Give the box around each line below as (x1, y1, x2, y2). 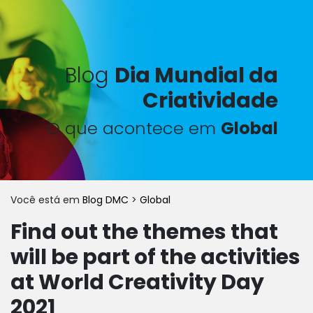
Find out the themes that (10, 217, 278, 247)
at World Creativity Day (10, 268, 264, 297)
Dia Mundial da (115, 61, 278, 90)
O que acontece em (47, 117, 221, 140)
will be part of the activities (10, 242, 300, 272)
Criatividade (143, 86, 278, 115)
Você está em (10, 193, 82, 207)
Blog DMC (82, 193, 131, 207)
